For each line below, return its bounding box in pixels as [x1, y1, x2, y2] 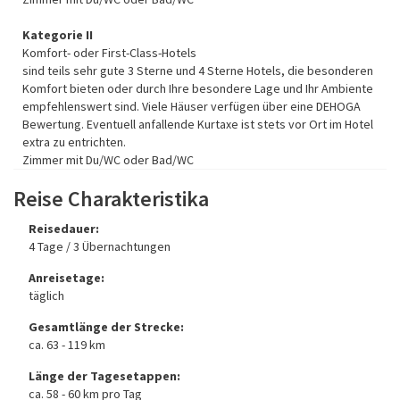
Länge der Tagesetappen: [29, 368, 180, 385]
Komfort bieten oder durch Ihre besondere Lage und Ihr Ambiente [22, 80, 373, 97]
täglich [29, 287, 64, 304]
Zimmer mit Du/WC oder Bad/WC [22, 152, 194, 169]
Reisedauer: [29, 221, 99, 237]
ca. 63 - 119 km [29, 337, 105, 354]
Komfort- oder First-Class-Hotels [22, 45, 196, 62]
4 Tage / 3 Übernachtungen [29, 238, 171, 255]
